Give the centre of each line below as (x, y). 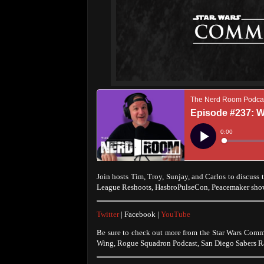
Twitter (109, 214)
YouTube (176, 214)
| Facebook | (141, 214)
